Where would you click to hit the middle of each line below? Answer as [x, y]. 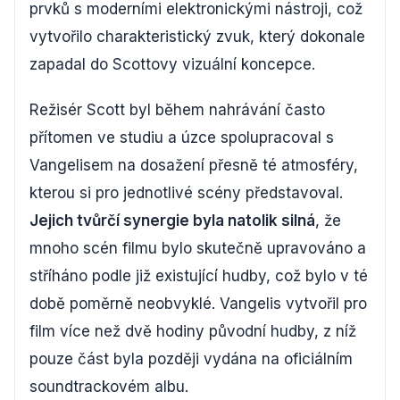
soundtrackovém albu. [109, 386]
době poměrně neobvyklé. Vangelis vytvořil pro [198, 303]
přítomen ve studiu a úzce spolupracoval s [182, 137]
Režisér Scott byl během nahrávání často [177, 109]
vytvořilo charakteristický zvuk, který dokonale [197, 36]
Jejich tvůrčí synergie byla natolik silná [172, 220]
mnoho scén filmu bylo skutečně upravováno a [198, 248]
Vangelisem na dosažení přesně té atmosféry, [194, 165]
